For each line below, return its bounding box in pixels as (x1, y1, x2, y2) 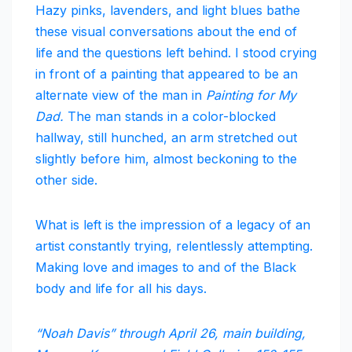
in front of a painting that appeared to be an (35, 66, 298, 82)
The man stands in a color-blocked (68, 108, 276, 125)
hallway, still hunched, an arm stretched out (35, 130, 297, 146)
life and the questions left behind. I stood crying (35, 45, 317, 61)
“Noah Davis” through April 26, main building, (35, 325, 306, 342)
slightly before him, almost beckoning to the (35, 151, 297, 167)
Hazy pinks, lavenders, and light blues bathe (35, 2, 300, 19)
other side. (35, 172, 97, 189)
